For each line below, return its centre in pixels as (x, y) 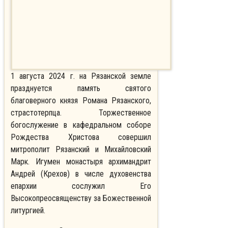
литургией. (28, 211)
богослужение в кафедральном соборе (81, 125)
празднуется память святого (81, 89)
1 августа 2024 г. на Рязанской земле (81, 76)
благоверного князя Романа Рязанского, (81, 101)
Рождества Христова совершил (81, 137)
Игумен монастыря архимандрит (91, 162)
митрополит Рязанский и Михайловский (81, 150)
